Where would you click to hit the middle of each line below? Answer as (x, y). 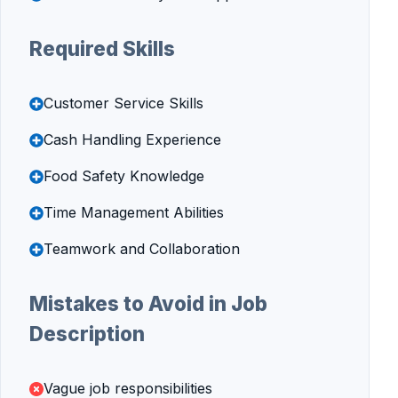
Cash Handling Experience (132, 139)
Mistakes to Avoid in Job (148, 303)
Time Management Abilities (134, 212)
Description (87, 334)
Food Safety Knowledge (124, 176)
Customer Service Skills (123, 103)
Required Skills (102, 48)
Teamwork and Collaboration (142, 249)
